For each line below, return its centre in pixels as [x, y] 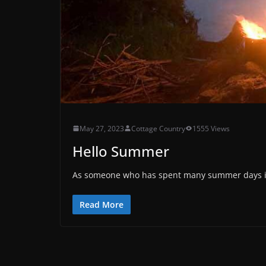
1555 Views [211, 128]
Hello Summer [121, 151]
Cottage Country [158, 128]
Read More [102, 204]
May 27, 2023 [102, 128]
